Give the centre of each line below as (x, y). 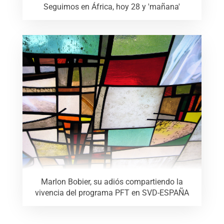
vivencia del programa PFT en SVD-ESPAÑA (112, 193)
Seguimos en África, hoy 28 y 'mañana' (112, 6)
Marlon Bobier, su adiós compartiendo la (112, 182)
